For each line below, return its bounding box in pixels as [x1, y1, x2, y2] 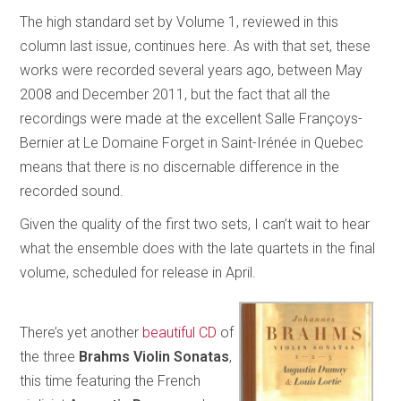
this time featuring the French [20, 371, 201, 389]
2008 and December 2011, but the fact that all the [20, 85, 331, 103]
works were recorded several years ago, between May [20, 61, 363, 79]
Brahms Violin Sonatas [79, 347, 230, 365]
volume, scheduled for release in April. [20, 263, 257, 281]
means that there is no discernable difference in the [20, 158, 340, 175]
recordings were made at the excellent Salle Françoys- [20, 109, 363, 127]
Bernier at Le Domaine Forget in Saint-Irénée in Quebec [20, 133, 364, 151]
